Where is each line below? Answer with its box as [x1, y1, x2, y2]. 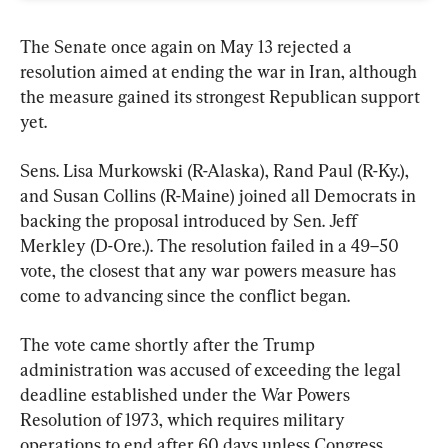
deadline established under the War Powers [20, 383, 354, 405]
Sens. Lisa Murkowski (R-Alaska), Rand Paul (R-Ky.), [20, 159, 413, 181]
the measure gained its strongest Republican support [20, 85, 424, 107]
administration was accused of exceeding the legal [20, 358, 405, 380]
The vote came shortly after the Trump [20, 333, 319, 355]
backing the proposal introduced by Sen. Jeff [20, 209, 361, 231]
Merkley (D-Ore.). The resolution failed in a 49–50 [20, 234, 403, 256]
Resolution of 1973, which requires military [20, 408, 349, 430]
